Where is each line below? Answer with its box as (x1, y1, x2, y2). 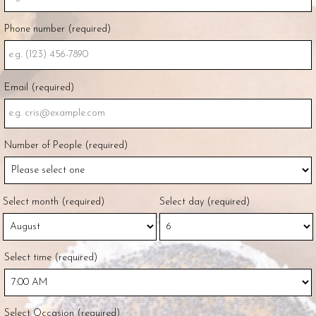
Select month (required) (3, 196, 104, 207)
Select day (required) (159, 196, 250, 207)
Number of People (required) (4, 140, 128, 152)
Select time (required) (4, 252, 97, 263)
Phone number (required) (4, 24, 111, 35)
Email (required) (4, 82, 74, 93)
